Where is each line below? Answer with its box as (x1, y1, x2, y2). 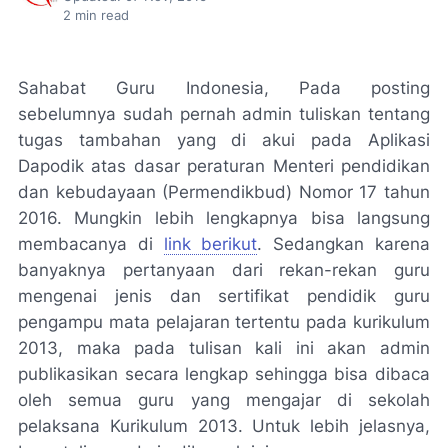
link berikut (163, 234, 258, 254)
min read (71, 8, 129, 23)
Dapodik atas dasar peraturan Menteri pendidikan (18, 156, 430, 176)
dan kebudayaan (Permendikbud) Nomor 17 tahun (18, 182, 430, 202)
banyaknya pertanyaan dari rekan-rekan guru (18, 260, 430, 280)
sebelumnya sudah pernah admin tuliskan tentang (18, 104, 430, 124)
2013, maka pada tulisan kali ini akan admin (18, 338, 430, 358)
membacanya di (18, 234, 164, 254)
